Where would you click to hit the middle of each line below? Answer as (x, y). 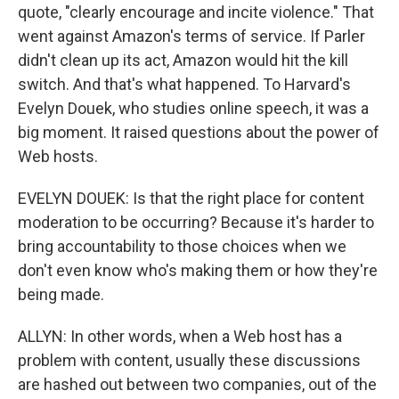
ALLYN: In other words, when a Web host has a (180, 336)
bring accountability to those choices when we (182, 246)
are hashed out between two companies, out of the (197, 384)
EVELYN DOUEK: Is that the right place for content (191, 198)
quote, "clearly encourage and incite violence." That (196, 12)
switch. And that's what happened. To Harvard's (184, 84)
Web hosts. (58, 156)
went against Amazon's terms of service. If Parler (191, 36)
